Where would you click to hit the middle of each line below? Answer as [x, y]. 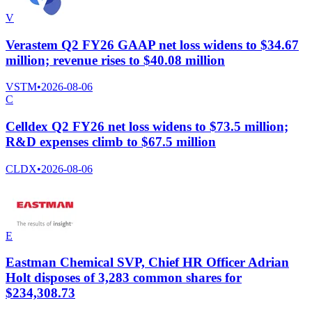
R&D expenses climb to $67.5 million [111, 141]
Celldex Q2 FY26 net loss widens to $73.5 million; [147, 126]
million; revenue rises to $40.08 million [115, 60]
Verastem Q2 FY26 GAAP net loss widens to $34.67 [152, 45]
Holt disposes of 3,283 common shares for [124, 278]
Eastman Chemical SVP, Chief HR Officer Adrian [147, 263]
